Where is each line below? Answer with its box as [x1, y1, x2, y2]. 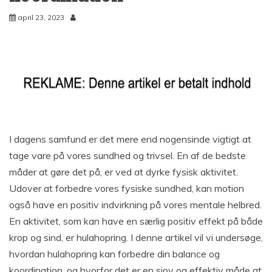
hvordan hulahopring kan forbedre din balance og [9, 247, 220, 260]
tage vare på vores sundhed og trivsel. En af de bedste [9, 149, 246, 161]
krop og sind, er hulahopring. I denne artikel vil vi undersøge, [9, 231, 263, 243]
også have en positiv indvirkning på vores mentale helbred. [9, 198, 262, 211]
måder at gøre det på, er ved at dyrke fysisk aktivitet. [9, 165, 238, 178]
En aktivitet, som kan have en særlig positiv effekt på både [9, 214, 263, 227]
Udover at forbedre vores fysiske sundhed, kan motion [9, 182, 244, 194]
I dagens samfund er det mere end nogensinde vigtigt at [9, 132, 251, 145]
